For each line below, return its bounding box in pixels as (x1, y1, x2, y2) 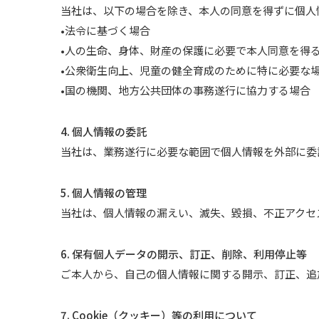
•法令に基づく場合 (61, 23, 151, 38)
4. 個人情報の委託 (61, 124, 147, 139)
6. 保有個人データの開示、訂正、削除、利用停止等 (61, 246, 308, 261)
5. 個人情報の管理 (61, 185, 147, 200)
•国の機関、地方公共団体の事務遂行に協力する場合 (61, 83, 311, 98)
